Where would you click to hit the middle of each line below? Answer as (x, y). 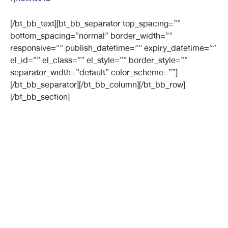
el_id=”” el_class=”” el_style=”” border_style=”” (99, 60)
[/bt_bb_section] (40, 97)
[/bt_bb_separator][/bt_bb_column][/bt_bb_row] (98, 85)
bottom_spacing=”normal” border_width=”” (91, 36)
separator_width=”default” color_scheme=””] (94, 73)
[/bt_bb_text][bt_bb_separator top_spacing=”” (95, 24)
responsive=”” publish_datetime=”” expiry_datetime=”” (113, 48)
